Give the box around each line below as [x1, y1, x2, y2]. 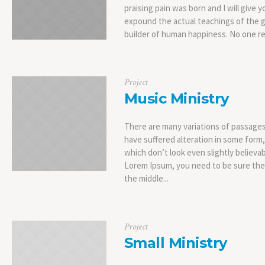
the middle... [124, 173, 169, 184]
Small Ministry [124, 234, 227, 251]
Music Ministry [124, 90, 229, 107]
